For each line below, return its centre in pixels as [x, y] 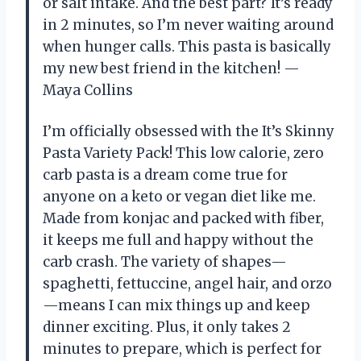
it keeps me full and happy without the [178, 240]
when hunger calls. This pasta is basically [187, 46]
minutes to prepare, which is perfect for [182, 349]
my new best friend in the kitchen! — [171, 68]
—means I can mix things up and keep [176, 305]
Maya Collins [88, 90]
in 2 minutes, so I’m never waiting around [188, 25]
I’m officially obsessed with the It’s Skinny [189, 131]
